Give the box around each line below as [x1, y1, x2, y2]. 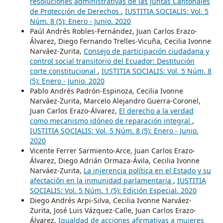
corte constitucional [29, 66, 98, 76]
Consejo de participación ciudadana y [83, 46, 209, 56]
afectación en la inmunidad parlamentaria [29, 175, 173, 185]
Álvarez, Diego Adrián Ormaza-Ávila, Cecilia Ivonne [29, 155, 200, 165]
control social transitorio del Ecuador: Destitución [29, 56, 195, 66]
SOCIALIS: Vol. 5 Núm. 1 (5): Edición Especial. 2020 [29, 185, 197, 195]
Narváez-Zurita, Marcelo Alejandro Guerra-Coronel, [29, 96, 201, 106]
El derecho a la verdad [118, 106, 194, 115]
